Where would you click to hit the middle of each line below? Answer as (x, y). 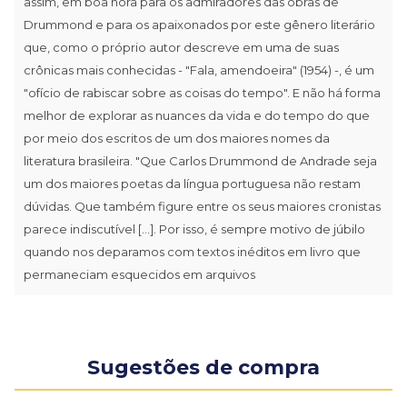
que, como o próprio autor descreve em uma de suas (181, 47)
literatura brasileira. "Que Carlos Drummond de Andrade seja (200, 160)
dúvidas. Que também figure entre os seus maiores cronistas (202, 206)
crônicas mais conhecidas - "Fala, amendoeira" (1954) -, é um (199, 69)
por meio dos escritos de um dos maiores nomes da (177, 138)
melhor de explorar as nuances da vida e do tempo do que (197, 115)
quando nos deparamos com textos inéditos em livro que (192, 251)
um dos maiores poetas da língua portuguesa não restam (192, 183)
